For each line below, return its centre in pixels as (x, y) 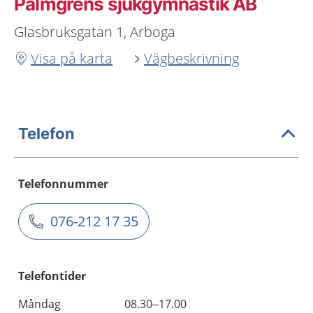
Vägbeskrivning (191, 58)
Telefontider (52, 276)
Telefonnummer (63, 184)
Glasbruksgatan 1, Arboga (95, 32)
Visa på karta (72, 58)
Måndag (39, 304)
